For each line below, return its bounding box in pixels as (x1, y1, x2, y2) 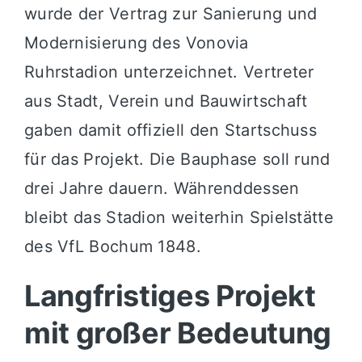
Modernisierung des (23, 32, 186, 53)
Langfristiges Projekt (23, 277, 316, 314)
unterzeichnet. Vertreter (118, 61, 314, 82)
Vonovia (185, 32, 249, 53)
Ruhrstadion (23, 61, 119, 82)
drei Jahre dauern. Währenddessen (23, 178, 300, 198)
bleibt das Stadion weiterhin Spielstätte (23, 207, 334, 227)
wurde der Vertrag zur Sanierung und (23, 3, 318, 23)
